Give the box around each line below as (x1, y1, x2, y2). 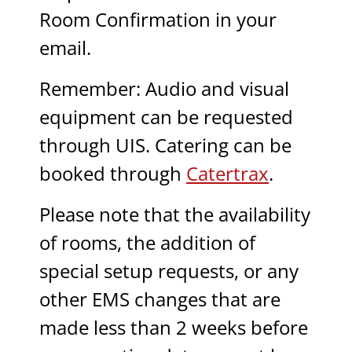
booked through (39, 160, 186, 187)
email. (39, 35, 91, 61)
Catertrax (186, 160, 269, 187)
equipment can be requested (39, 104, 293, 130)
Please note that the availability (39, 201, 310, 228)
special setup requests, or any (39, 258, 299, 284)
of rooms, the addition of (39, 229, 255, 256)
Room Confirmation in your (39, 6, 277, 33)
